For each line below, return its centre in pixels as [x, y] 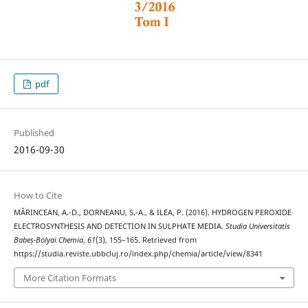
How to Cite [37, 195]
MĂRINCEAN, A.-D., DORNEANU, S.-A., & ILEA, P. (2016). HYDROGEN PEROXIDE [152, 212]
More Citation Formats [69, 278]
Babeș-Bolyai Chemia [48, 240]
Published [34, 132]
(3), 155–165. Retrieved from [146, 240]
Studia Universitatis [257, 226]
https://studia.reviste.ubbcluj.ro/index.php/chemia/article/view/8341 [138, 253]
